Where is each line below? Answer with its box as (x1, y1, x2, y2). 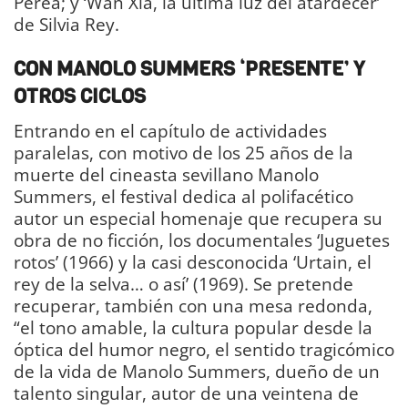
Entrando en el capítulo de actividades (14, 117, 327, 143)
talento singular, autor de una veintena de (14, 380, 359, 405)
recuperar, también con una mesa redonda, (14, 292, 372, 318)
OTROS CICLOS (14, 83, 146, 110)
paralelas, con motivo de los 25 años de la (14, 139, 353, 165)
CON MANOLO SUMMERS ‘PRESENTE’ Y (14, 56, 365, 83)
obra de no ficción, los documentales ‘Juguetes (14, 227, 390, 252)
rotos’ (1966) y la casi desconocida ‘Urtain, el (14, 249, 372, 274)
